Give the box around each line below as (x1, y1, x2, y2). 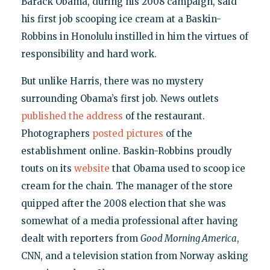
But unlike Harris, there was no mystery (20, 75, 204, 87)
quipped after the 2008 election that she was (20, 197, 226, 209)
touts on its (20, 162, 74, 174)
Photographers (20, 127, 92, 139)
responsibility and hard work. (20, 48, 157, 60)
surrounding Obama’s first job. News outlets (20, 92, 219, 104)
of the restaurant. (122, 110, 205, 122)
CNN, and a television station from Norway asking (20, 250, 248, 262)
